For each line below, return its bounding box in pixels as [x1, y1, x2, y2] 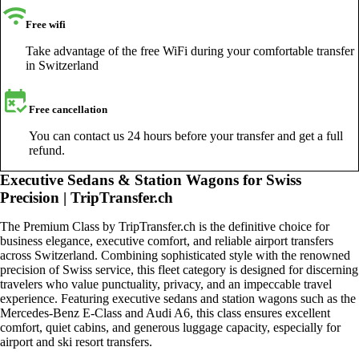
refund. [29, 143, 66, 158]
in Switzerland [26, 58, 99, 73]
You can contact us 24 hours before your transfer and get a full [29, 129, 344, 143]
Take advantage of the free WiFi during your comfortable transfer [26, 44, 355, 58]
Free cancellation [29, 103, 108, 116]
